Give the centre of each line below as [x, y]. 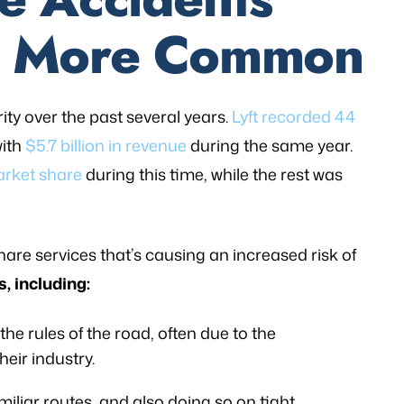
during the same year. [270, 145]
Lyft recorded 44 [294, 116]
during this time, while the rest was [212, 174]
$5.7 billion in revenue [106, 145]
